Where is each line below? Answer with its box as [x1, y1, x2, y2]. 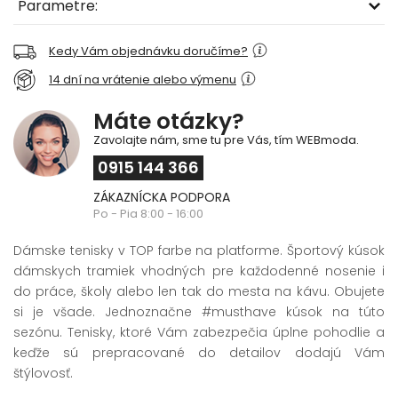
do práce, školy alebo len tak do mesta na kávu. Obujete [13, 282, 385, 300]
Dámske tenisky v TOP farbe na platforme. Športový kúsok [13, 241, 385, 259]
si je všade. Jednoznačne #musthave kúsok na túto [13, 302, 385, 321]
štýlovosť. [13, 363, 73, 382]
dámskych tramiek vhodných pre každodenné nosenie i [13, 261, 385, 280]
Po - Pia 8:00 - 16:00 [93, 204, 203, 222]
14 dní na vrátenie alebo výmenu [49, 70, 236, 88]
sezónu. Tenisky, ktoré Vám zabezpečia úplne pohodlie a [13, 322, 385, 341]
